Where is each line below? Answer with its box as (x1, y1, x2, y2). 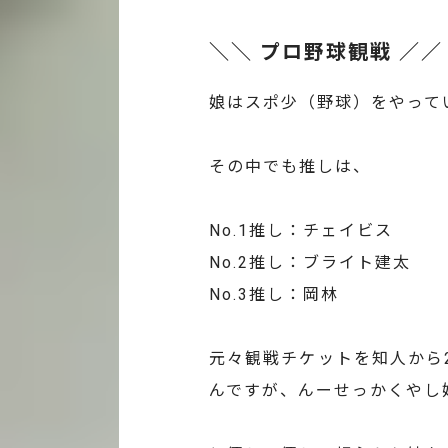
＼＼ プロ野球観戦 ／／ (209, 40, 443, 65)
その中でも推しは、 (209, 157, 371, 177)
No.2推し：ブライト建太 (209, 253, 411, 273)
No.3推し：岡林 (209, 285, 339, 305)
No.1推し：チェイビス (209, 221, 393, 241)
